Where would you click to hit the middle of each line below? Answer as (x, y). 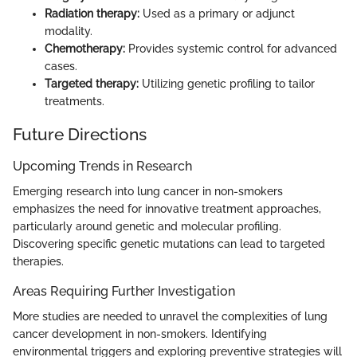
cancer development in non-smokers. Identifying (140, 334)
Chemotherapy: (85, 49)
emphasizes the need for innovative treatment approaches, (167, 208)
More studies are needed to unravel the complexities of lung (170, 317)
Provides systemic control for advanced (231, 49)
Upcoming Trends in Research (102, 166)
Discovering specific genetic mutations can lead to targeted (169, 243)
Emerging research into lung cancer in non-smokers (148, 191)
